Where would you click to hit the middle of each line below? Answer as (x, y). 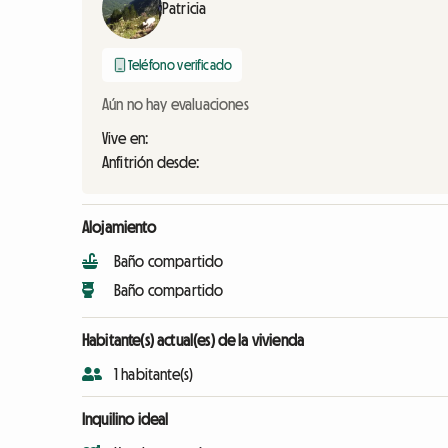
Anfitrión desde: (151, 162)
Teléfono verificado (180, 65)
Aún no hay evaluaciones (175, 104)
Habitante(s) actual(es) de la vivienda (193, 340)
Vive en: (125, 138)
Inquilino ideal (125, 419)
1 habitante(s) (154, 374)
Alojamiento (119, 227)
